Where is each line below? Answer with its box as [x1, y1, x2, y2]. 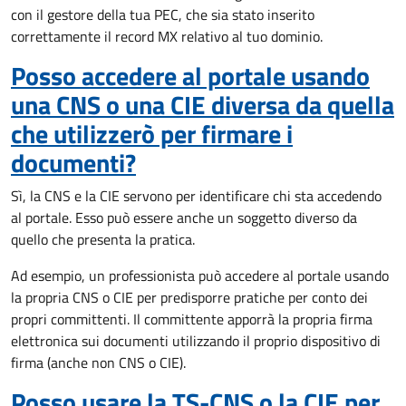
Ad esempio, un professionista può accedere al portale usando [11, 265, 389, 286]
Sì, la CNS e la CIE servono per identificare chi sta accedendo [11, 185, 382, 207]
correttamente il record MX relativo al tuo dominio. [11, 25, 323, 47]
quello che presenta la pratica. [11, 228, 195, 250]
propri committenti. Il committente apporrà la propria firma [11, 308, 372, 330]
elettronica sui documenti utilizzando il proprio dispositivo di [11, 330, 381, 352]
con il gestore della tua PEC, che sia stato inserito [11, 4, 314, 25]
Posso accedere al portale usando [11, 56, 370, 95]
